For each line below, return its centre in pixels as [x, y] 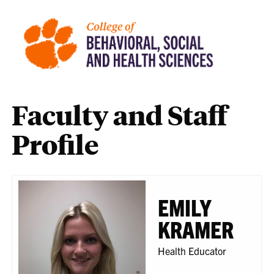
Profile [55, 144]
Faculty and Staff [120, 115]
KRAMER [196, 229]
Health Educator [192, 251]
